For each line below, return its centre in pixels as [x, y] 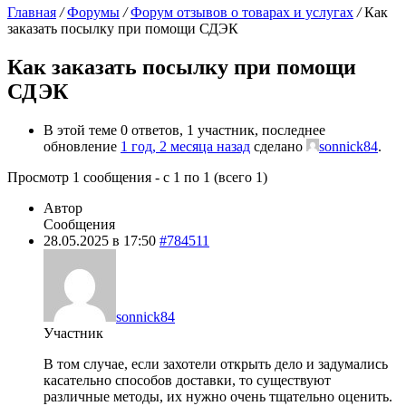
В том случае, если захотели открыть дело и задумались [216, 363]
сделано [278, 146]
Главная [32, 12]
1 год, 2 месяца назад [185, 146]
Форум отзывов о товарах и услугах [242, 12]
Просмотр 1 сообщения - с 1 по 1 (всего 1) [137, 177]
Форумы [93, 12]
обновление [82, 146]
